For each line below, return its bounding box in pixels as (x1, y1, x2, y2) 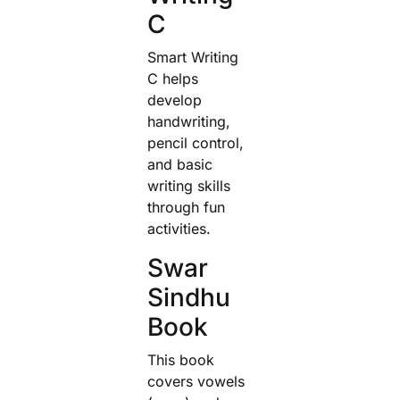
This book (147, 351, 214, 369)
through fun (147, 198, 225, 216)
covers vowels (147, 372, 245, 390)
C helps (147, 70, 198, 87)
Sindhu (147, 282, 230, 312)
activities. (147, 220, 211, 237)
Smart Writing (147, 48, 238, 66)
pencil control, (147, 134, 244, 152)
